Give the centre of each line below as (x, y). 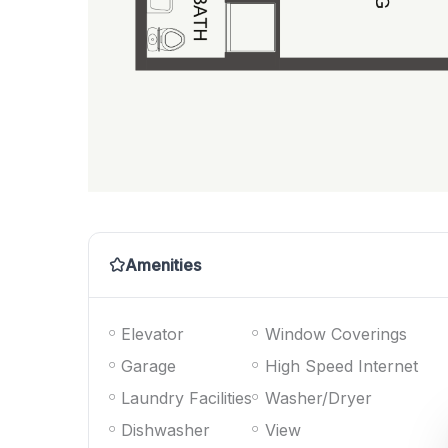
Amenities (163, 265)
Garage (149, 365)
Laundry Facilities (187, 397)
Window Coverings (335, 333)
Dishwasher (166, 429)
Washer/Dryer (318, 397)
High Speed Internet (341, 365)
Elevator (153, 333)
